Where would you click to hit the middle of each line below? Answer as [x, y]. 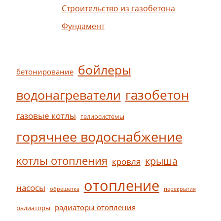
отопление [121, 185]
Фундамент [83, 26]
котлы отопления [62, 160]
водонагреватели [68, 95]
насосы [31, 187]
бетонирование [45, 71]
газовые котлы [46, 115]
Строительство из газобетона [118, 8]
